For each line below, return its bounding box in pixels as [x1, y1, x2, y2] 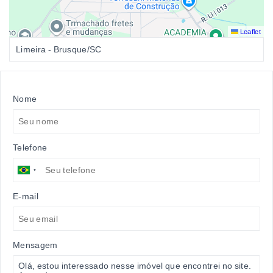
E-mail [13, 191, 38, 201]
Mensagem [13, 240, 58, 250]
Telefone [13, 143, 48, 152]
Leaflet [238, 28, 261, 35]
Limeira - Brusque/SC [16, 44, 102, 54]
